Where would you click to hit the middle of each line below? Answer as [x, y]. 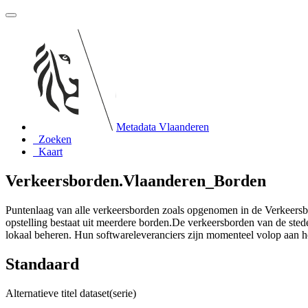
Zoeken [55, 139]
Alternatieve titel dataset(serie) [71, 293]
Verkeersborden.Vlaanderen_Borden [136, 180]
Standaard [42, 264]
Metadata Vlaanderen [163, 127]
